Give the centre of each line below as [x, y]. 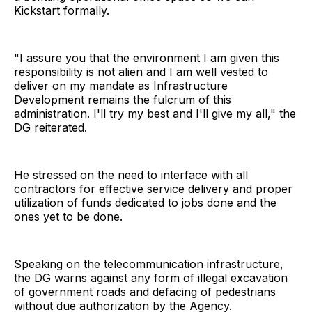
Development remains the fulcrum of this [123, 99]
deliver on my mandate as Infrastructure [121, 85]
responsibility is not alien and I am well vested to [141, 71]
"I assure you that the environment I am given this [147, 57]
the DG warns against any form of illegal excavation [151, 278]
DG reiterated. [52, 127]
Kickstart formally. [62, 10]
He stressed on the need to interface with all [131, 174]
